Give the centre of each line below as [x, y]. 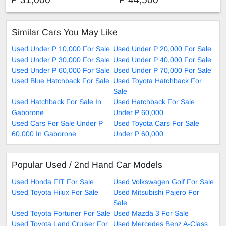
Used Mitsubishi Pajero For [156, 192]
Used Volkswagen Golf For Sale [163, 181]
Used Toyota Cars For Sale [156, 123]
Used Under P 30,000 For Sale [61, 59]
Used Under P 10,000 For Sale [61, 49]
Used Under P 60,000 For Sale [61, 70]
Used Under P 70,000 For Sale [162, 70]
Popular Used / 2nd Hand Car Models [87, 165]
